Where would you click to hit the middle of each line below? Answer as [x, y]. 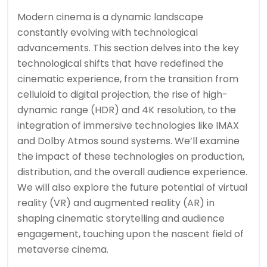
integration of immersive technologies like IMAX [128, 126]
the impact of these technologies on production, [131, 157]
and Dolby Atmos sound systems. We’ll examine [128, 141]
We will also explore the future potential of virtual [132, 188]
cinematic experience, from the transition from [128, 79]
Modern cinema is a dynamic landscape [110, 17]
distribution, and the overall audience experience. [132, 172]
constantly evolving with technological [108, 33]
